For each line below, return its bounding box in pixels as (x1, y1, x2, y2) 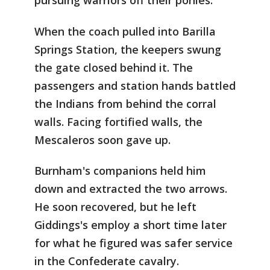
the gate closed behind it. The (34, 60, 193, 75)
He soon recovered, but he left (34, 199, 196, 215)
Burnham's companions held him (34, 163, 206, 178)
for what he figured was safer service (34, 236, 233, 251)
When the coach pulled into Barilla (34, 24, 216, 39)
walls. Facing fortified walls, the (34, 114, 202, 129)
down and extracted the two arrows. (34, 181, 227, 196)
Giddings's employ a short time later (34, 218, 227, 233)
